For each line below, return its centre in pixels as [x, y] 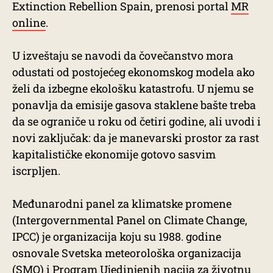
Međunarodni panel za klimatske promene [122, 204]
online [29, 23]
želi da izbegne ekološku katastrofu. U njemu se [133, 88]
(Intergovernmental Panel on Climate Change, [130, 220]
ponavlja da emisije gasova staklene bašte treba [134, 105]
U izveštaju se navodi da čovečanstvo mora [123, 55]
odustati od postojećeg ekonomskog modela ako [133, 72]
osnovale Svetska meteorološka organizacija [127, 253]
